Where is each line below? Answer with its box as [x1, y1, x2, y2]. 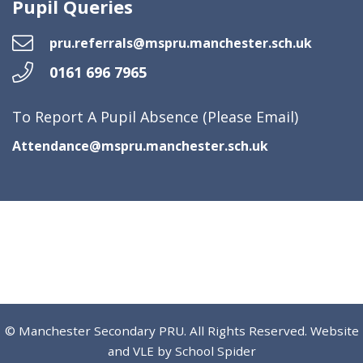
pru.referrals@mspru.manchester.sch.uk [49, 34, 312, 52]
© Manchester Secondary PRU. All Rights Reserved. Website [4, 322, 359, 339]
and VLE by [107, 343, 175, 359]
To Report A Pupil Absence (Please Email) [12, 107, 298, 126]
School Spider [174, 343, 256, 359]
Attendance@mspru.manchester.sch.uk [12, 137, 268, 155]
